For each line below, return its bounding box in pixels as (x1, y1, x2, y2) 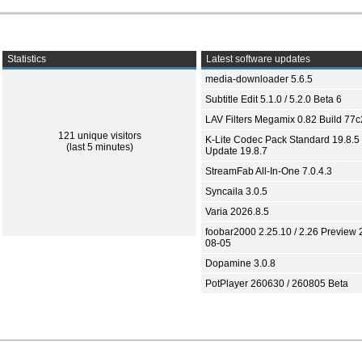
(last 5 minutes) (65, 141, 133, 153)
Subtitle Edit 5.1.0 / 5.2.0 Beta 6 (205, 94, 342, 105)
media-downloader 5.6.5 (205, 74, 313, 85)
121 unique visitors (57, 130, 141, 141)
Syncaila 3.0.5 (205, 186, 267, 197)
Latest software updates (204, 53, 310, 65)
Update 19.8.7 (205, 145, 267, 157)
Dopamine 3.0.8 (205, 258, 276, 269)
